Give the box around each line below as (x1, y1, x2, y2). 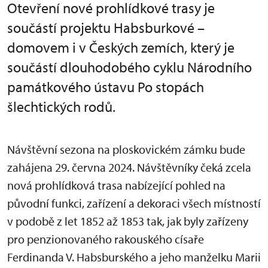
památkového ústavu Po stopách (7, 78, 204, 96)
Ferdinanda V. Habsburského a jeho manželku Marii (7, 249, 261, 264)
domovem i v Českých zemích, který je (7, 38, 234, 56)
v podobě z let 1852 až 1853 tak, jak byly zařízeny (7, 214, 248, 229)
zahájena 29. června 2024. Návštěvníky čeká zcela (7, 160, 251, 175)
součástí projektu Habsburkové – (7, 19, 205, 36)
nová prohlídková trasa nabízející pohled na (7, 178, 226, 193)
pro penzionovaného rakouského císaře (7, 232, 204, 246)
